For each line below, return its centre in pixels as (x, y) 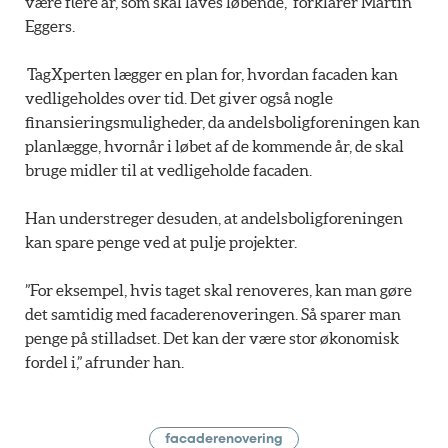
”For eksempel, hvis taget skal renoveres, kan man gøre (218, 290)
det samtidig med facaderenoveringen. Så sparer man (213, 314)
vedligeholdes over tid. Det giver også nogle (179, 98)
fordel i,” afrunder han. (104, 362)
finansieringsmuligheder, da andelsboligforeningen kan (222, 122)
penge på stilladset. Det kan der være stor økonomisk (212, 338)
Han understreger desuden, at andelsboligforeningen (214, 218)
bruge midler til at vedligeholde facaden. (168, 170)
